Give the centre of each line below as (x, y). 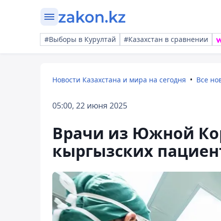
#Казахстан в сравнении (166, 39)
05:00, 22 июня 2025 (90, 106)
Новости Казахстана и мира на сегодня (119, 80)
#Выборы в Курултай (80, 39)
